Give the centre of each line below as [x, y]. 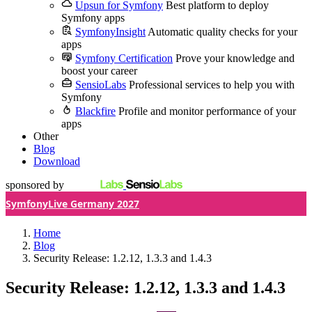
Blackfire [95, 111]
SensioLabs [101, 85]
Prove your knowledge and [235, 58]
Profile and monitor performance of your [207, 111]
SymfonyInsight [110, 32]
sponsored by [35, 185]
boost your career [99, 71]
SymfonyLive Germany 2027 [72, 204]
